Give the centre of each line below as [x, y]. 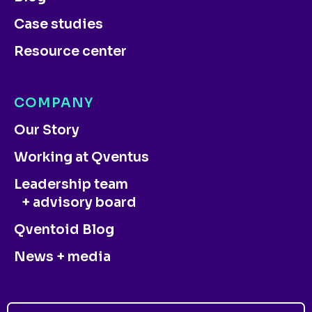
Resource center [70, 52]
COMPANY [54, 103]
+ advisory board [75, 203]
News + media [62, 257]
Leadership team [71, 185]
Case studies [58, 25]
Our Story [47, 131]
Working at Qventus [81, 158]
